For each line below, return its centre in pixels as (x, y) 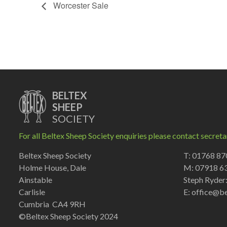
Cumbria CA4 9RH (52, 204)
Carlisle (32, 192)
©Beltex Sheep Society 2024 (68, 216)
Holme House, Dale (52, 167)
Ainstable (35, 179)
